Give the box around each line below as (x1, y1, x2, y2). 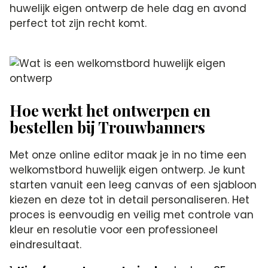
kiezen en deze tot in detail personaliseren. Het (10, 193, 250, 207)
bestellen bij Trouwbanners (10, 117, 206, 138)
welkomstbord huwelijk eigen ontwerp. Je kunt (10, 163, 246, 177)
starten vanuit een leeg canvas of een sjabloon (10, 178, 257, 192)
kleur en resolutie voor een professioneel (10, 223, 218, 237)
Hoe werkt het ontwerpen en (10, 100, 211, 121)
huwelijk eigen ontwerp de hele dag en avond (10, 1, 247, 16)
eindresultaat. (10, 237, 82, 252)
